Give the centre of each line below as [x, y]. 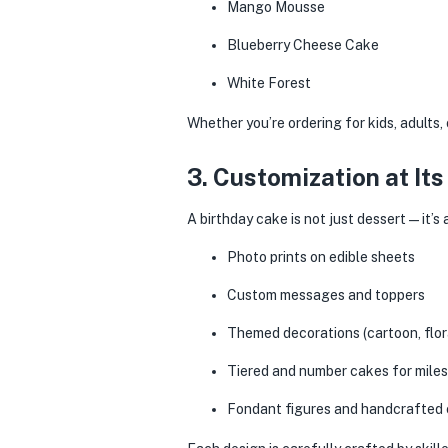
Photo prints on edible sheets [321, 257]
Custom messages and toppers [326, 295]
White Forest [269, 82]
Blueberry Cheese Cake [303, 44]
